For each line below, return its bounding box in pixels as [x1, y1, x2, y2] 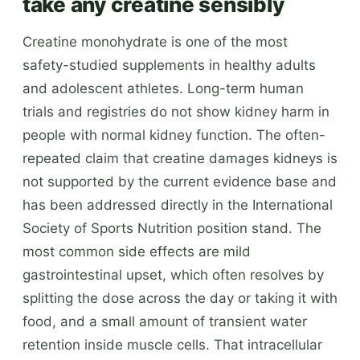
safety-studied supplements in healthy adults [22, 56, 316, 73]
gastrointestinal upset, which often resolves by [22, 266, 324, 283]
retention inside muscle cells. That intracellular [22, 336, 322, 353]
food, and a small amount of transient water [22, 313, 307, 329]
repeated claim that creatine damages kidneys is [22, 149, 337, 166]
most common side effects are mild [22, 243, 251, 260]
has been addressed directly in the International [22, 196, 333, 213]
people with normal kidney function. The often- [22, 126, 325, 143]
